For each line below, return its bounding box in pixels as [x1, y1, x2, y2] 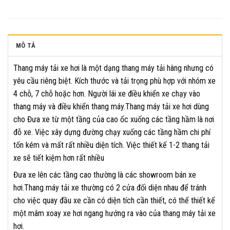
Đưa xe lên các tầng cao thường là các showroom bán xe [13, 170, 196, 180]
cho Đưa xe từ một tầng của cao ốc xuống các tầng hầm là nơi [13, 114, 214, 125]
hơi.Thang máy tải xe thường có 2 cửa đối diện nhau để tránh [13, 183, 206, 193]
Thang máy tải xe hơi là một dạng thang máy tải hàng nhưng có [13, 63, 214, 73]
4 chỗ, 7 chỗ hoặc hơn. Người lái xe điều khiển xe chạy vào [13, 89, 200, 99]
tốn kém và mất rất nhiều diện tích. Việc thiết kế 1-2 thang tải [13, 140, 209, 150]
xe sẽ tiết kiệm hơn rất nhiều [13, 153, 104, 163]
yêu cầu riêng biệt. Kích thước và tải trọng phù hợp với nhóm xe [13, 76, 216, 86]
